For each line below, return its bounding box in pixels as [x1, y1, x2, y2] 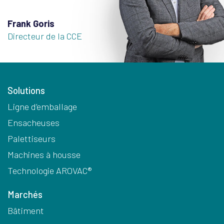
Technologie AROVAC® [7, 165, 92, 176]
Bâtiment [7, 205, 44, 216]
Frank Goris [7, 18, 54, 29]
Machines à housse [7, 149, 80, 160]
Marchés [7, 189, 42, 200]
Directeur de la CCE [7, 30, 82, 41]
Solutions [7, 85, 45, 96]
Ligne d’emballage [7, 101, 77, 112]
